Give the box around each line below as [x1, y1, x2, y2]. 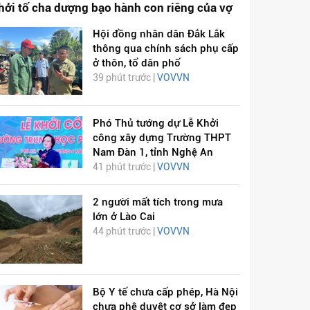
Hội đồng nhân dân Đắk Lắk [92, 27, 225, 40]
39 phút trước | [92, 71, 157, 83]
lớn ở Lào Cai [92, 210, 155, 224]
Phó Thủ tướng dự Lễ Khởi [92, 117, 219, 130]
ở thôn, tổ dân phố [92, 56, 181, 69]
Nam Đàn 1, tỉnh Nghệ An [92, 146, 213, 159]
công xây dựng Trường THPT [92, 131, 231, 145]
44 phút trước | [92, 226, 157, 237]
